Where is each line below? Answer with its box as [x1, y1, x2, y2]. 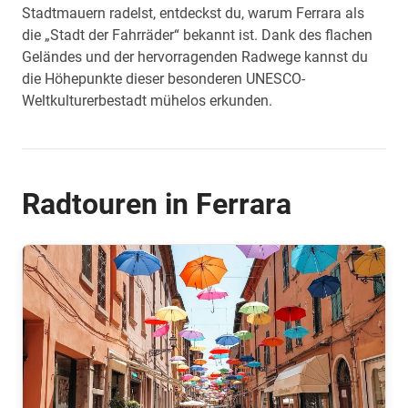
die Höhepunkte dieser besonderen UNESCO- [22, 70, 305, 87]
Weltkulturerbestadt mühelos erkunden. [22, 92, 272, 109]
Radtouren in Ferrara [22, 187, 291, 221]
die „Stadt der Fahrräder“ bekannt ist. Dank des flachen [22, 26, 372, 44]
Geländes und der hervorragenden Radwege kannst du [22, 48, 368, 66]
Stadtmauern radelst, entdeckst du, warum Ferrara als [22, 5, 364, 22]
